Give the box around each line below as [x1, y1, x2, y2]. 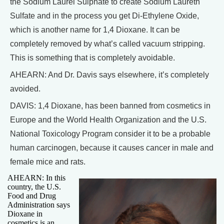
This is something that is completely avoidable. [10, 53, 175, 62]
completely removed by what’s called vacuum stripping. [10, 39, 205, 48]
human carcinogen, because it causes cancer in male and [10, 143, 213, 152]
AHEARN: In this [7, 173, 65, 182]
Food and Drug [7, 191, 56, 200]
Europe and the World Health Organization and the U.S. [10, 115, 206, 124]
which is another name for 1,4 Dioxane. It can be [10, 25, 180, 34]
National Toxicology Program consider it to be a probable [10, 129, 210, 138]
